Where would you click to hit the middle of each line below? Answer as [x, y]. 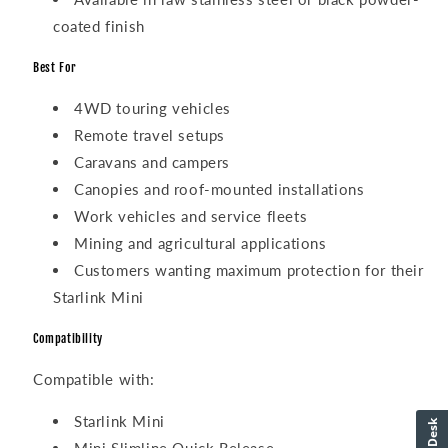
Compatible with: [94, 379]
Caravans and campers [152, 162]
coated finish [99, 25]
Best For [55, 67]
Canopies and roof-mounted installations [219, 189]
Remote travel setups [149, 135]
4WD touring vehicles [152, 108]
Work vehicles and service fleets [191, 216]
